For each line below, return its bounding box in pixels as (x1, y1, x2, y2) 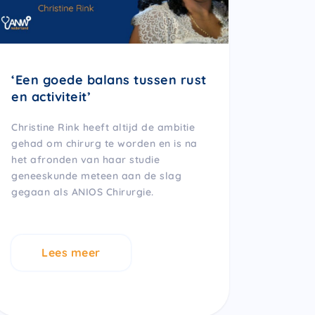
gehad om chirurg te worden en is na (11, 136, 198, 150)
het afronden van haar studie (11, 153, 160, 166)
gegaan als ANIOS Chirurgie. (11, 185, 154, 198)
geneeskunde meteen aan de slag (11, 169, 181, 182)
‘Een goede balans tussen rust (11, 71, 207, 88)
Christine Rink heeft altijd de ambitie (11, 120, 195, 134)
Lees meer (41, 245, 101, 259)
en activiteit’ (11, 88, 91, 105)
